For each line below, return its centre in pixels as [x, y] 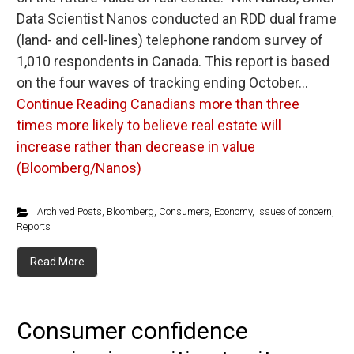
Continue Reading [72, 104]
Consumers [184, 211]
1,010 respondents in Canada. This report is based [173, 61]
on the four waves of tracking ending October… [162, 83]
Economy [233, 211]
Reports [34, 226]
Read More [57, 262]
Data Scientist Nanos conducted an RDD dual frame [177, 19]
